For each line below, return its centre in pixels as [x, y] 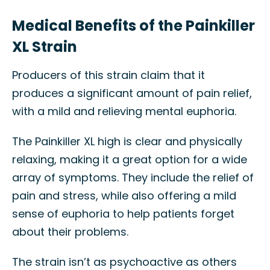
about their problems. [70, 232]
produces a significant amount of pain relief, [132, 93]
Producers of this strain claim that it [108, 75]
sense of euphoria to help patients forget [123, 214]
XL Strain [45, 47]
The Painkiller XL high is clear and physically [127, 141]
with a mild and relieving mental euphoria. [124, 111]
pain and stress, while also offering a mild [124, 196]
